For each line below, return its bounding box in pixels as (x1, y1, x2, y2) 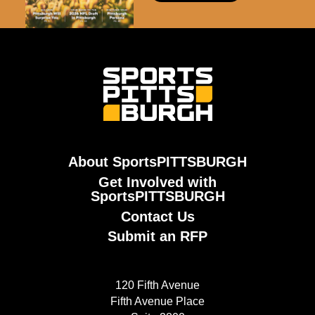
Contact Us (120, 208, 195, 224)
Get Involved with (98, 174, 217, 190)
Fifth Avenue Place (110, 295, 205, 308)
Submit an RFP (108, 229, 207, 245)
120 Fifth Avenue (115, 279, 200, 292)
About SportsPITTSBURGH (68, 153, 247, 169)
